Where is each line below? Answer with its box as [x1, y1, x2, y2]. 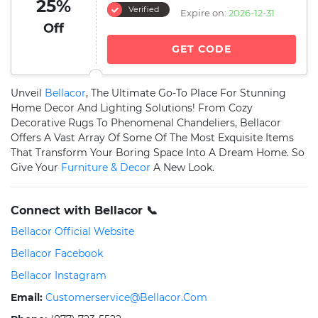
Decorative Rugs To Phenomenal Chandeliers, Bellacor [11, 116, 281, 129]
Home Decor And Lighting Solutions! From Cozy [11, 102, 253, 114]
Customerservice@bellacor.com [45, 291, 207, 304]
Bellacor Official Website [11, 225, 134, 238]
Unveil [11, 87, 45, 99]
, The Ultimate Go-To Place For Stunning [86, 87, 286, 99]
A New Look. [150, 161, 214, 174]
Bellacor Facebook [11, 247, 103, 260]
